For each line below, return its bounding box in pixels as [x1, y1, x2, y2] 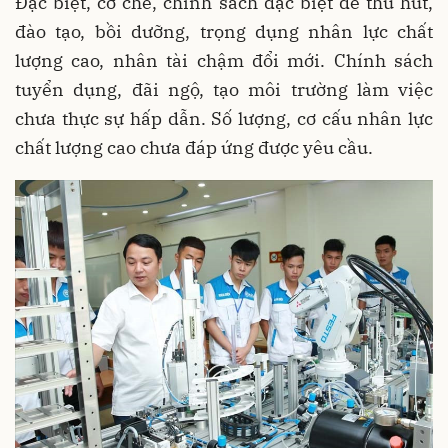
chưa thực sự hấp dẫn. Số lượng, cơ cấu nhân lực [15, 106, 433, 130]
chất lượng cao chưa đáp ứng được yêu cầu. [15, 135, 373, 159]
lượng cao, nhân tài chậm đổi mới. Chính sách [15, 48, 433, 72]
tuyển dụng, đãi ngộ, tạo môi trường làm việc [15, 77, 433, 101]
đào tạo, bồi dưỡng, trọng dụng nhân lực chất [15, 19, 433, 43]
